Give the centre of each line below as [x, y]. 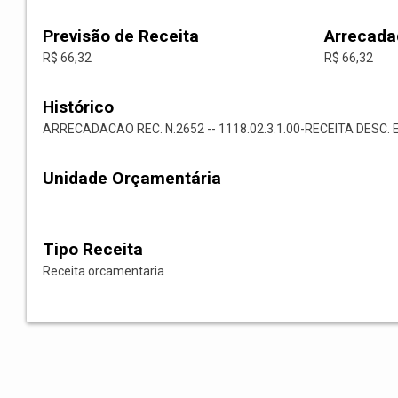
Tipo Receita [93, 250]
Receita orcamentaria [103, 271]
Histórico [78, 107]
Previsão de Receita [121, 36]
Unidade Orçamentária [132, 179]
